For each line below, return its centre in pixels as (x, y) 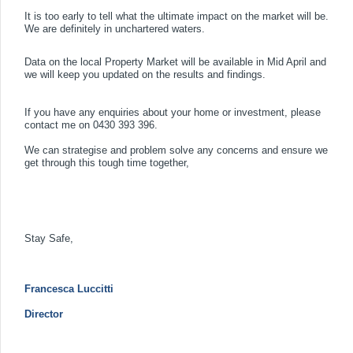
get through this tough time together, (107, 163)
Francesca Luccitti (69, 289)
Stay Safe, (49, 239)
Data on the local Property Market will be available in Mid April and (175, 62)
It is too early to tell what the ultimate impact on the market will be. (176, 17)
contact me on (59, 125)
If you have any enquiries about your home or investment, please (173, 113)
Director (44, 314)
